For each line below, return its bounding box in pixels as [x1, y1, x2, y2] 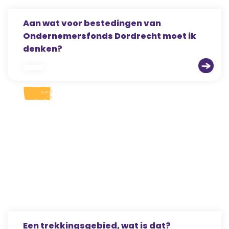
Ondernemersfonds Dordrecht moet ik [23, 30, 196, 42]
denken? [23, 43, 62, 55]
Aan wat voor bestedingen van [23, 17, 161, 29]
